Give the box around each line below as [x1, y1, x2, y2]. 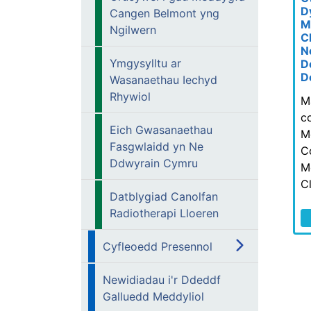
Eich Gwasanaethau [110, 123, 212, 137]
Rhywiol [110, 90, 151, 103]
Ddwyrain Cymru [110, 156, 198, 170]
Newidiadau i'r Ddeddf [103, 273, 221, 287]
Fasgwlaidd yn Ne [110, 140, 203, 153]
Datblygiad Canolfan [110, 190, 218, 203]
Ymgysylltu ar [110, 56, 181, 70]
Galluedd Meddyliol [103, 289, 204, 303]
